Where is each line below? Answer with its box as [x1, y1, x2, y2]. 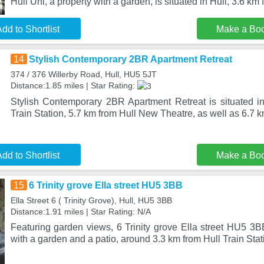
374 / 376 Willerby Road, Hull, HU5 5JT [10, 69, 157, 79]
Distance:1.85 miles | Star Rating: [10, 80, 137, 90]
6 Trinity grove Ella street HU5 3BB [28, 180, 183, 190]
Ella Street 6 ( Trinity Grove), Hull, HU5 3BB [10, 195, 172, 205]
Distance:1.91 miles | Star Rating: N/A [10, 206, 151, 216]
